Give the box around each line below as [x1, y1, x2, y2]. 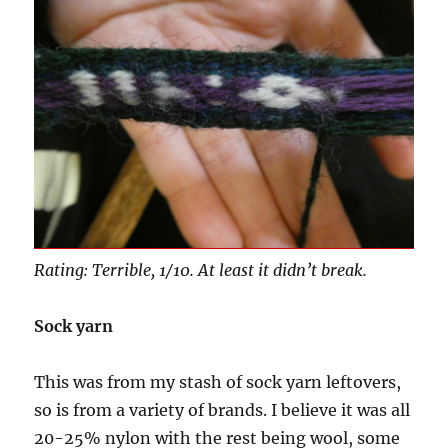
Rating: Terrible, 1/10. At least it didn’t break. [34, 260, 368, 281]
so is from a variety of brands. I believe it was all [34, 400, 411, 421]
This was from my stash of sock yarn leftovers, [34, 372, 402, 393]
